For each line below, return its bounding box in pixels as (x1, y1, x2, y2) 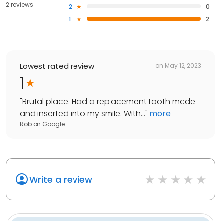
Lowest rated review (20, 60, 94, 71)
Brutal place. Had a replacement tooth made (22, 95, 195, 107)
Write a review (29, 173, 92, 185)
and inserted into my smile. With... (20, 108, 145, 119)
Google (42, 119, 65, 128)
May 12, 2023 (165, 61, 201, 70)
